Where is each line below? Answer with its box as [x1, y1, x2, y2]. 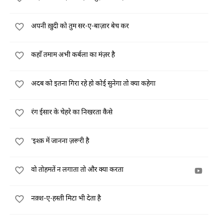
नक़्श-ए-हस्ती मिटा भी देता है [31, 194, 101, 202]
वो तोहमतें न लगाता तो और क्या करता [31, 165, 124, 173]
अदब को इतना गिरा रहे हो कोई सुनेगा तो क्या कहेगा [31, 79, 156, 87]
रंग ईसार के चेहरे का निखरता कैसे [31, 108, 112, 116]
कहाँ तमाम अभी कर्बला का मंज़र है [31, 50, 115, 58]
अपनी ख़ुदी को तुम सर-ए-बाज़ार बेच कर [31, 21, 129, 30]
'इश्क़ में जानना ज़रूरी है [31, 136, 89, 145]
